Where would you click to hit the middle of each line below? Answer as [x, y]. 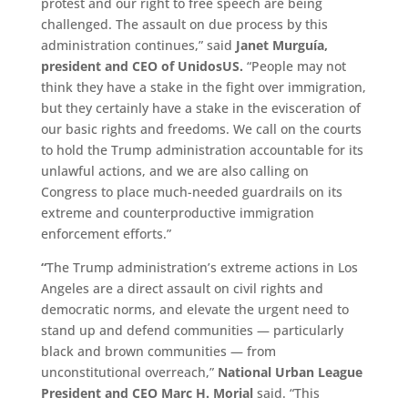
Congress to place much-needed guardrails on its [191, 191]
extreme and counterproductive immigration [177, 212]
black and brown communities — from [158, 351]
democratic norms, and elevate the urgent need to [194, 309]
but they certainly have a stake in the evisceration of [200, 107]
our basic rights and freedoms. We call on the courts [201, 128]
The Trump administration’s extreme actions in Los [202, 267]
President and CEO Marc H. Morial [147, 393]
